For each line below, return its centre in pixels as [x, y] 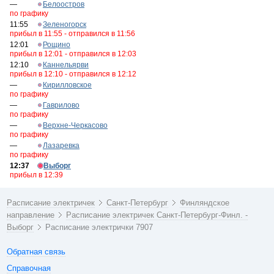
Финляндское [205, 203]
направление [31, 215]
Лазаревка [61, 146]
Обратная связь [36, 252]
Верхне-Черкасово [75, 125]
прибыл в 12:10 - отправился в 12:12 [73, 74]
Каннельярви [66, 65]
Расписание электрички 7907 [99, 227]
